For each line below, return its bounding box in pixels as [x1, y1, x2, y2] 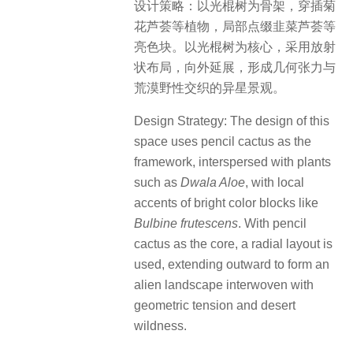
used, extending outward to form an [134, 258, 329, 272]
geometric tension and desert [134, 299, 295, 313]
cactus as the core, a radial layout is [134, 237, 333, 251]
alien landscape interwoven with [134, 278, 314, 292]
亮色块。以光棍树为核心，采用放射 [134, 39, 336, 54]
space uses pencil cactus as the [134, 135, 311, 149]
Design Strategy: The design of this [134, 114, 329, 128]
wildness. [134, 319, 187, 333]
